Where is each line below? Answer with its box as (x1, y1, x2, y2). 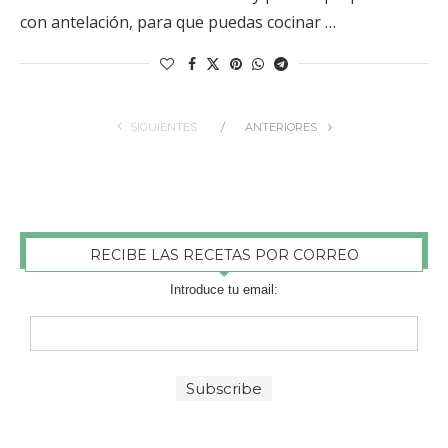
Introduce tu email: (170, 281, 278, 297)
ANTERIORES (244, 119, 320, 134)
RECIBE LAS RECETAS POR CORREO (89, 245, 359, 264)
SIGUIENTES (129, 119, 197, 134)
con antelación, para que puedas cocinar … (20, 10, 336, 33)
